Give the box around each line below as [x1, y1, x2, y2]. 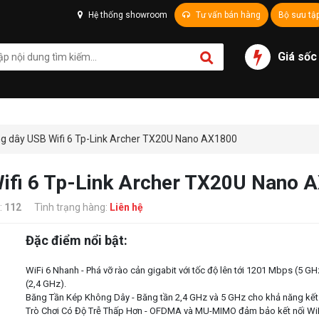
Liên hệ [110, 202, 143, 214]
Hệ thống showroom [86, 10, 167, 20]
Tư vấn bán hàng [194, 10, 261, 20]
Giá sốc [278, 49, 317, 63]
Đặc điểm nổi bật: [26, 233, 127, 249]
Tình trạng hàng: [32, 202, 110, 214]
